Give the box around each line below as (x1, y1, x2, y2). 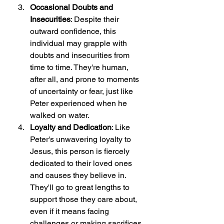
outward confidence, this (30, 26, 118, 36)
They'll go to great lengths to (30, 182, 131, 192)
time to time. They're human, (30, 62, 130, 72)
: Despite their (70, 14, 121, 24)
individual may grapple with (30, 38, 129, 48)
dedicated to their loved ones (30, 158, 134, 168)
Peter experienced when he (30, 98, 129, 108)
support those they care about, (30, 194, 139, 204)
